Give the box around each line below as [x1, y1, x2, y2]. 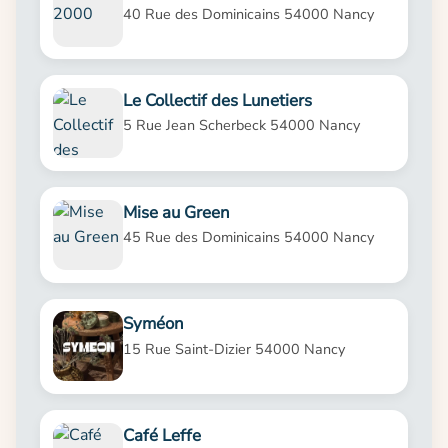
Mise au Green [122, 200, 230, 224]
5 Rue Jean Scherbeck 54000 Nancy [122, 115, 360, 136]
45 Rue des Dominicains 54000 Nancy [122, 226, 374, 247]
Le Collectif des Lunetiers [122, 89, 312, 113]
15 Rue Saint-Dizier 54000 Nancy [122, 338, 345, 359]
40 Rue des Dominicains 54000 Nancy [122, 3, 374, 24]
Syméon [122, 312, 184, 336]
